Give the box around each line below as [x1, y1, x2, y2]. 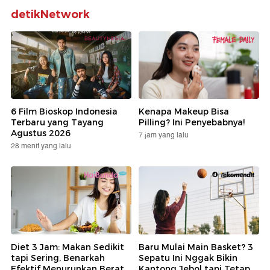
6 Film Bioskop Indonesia [11, 106, 118, 118]
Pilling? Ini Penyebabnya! [139, 117, 245, 128]
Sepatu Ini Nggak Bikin [139, 252, 237, 263]
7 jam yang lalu [139, 130, 189, 142]
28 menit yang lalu [11, 140, 71, 152]
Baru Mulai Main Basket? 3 [139, 241, 253, 253]
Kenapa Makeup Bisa [139, 106, 229, 118]
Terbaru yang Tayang [11, 117, 104, 128]
